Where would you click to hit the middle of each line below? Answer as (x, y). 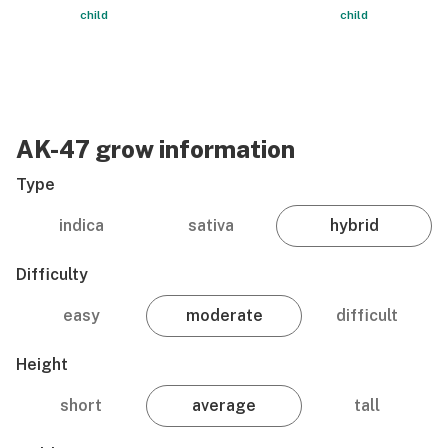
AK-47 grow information (155, 149)
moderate (224, 315)
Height (42, 364)
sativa (211, 225)
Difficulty (52, 274)
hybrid (354, 225)
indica (81, 225)
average (224, 405)
